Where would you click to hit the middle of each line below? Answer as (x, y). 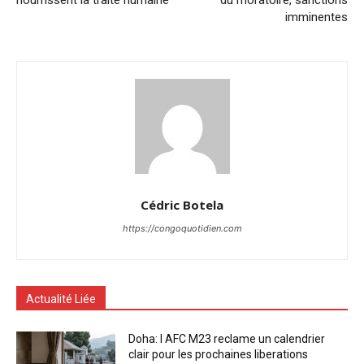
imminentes (316, 17)
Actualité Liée (61, 299)
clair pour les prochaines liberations (219, 354)
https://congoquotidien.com (182, 228)
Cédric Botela (182, 204)
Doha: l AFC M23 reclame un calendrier (227, 338)
